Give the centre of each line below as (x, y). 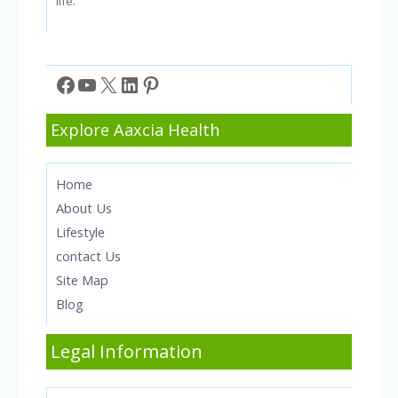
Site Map (82, 279)
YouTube (120, 84)
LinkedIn (160, 84)
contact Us (88, 255)
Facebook (100, 84)
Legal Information (127, 351)
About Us (84, 207)
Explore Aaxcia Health (135, 129)
